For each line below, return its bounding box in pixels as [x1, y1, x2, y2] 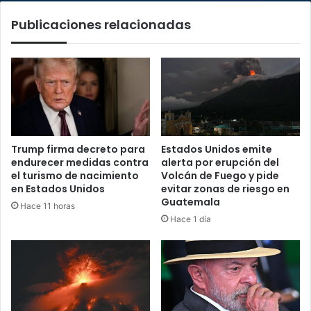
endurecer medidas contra [11, 155, 149, 169]
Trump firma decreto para [11, 142, 145, 156]
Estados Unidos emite [161, 142, 272, 156]
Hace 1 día [170, 213, 211, 224]
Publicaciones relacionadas [11, 15, 191, 33]
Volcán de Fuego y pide [161, 168, 279, 183]
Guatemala [161, 194, 220, 209]
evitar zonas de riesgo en [161, 181, 289, 196]
